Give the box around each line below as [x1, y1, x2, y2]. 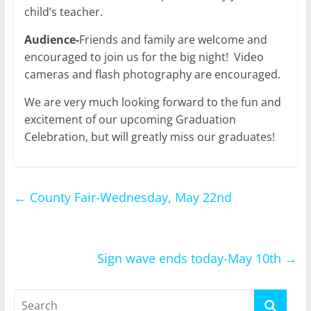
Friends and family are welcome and [78, 31, 267, 47]
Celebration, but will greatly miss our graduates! [24, 128, 275, 144]
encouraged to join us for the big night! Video [24, 49, 264, 65]
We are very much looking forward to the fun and [24, 94, 281, 110]
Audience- [24, 31, 79, 47]
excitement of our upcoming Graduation [24, 111, 236, 127]
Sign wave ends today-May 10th [97, 249, 285, 267]
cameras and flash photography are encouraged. [24, 66, 280, 82]
